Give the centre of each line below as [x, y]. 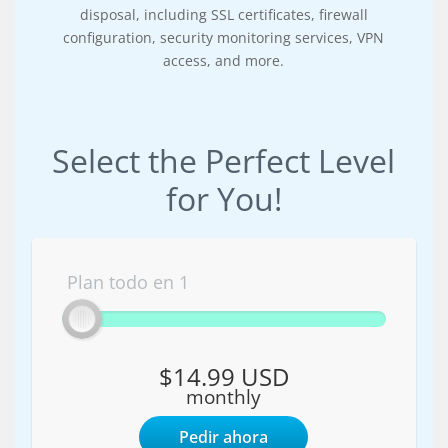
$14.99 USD [223, 377]
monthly [224, 397]
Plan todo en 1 [127, 282]
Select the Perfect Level [224, 161]
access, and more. [224, 61]
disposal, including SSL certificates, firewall [223, 15]
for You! [223, 199]
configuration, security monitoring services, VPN [224, 38]
